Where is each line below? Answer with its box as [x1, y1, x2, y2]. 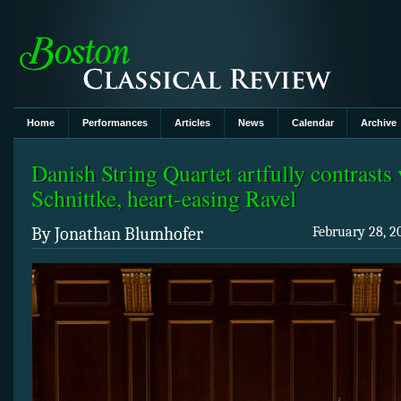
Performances [81, 117, 148, 129]
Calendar [291, 117, 334, 129]
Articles [175, 117, 211, 129]
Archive [361, 117, 397, 129]
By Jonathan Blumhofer [31, 224, 203, 245]
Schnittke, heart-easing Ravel [31, 182, 296, 213]
